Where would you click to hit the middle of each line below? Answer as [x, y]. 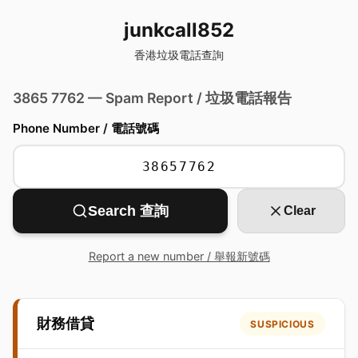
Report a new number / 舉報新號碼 [179, 256]
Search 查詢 [129, 211]
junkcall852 [179, 30]
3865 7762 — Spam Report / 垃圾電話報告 [152, 98]
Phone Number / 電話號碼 [86, 128]
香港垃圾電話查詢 [179, 55]
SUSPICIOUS [282, 324]
